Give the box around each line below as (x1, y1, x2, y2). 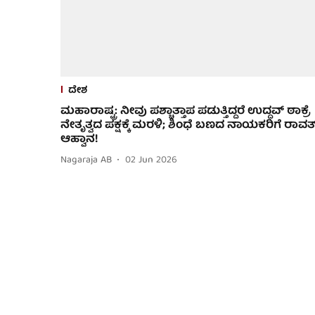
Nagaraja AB (60, 152, 112, 169)
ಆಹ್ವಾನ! (60, 129, 98, 150)
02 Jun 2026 (125, 152, 177, 169)
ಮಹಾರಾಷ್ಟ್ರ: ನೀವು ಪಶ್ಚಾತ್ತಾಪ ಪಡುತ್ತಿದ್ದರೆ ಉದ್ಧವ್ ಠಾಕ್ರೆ (60, 101, 311, 122)
